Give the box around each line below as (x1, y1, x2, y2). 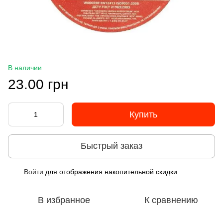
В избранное (37, 195, 90, 205)
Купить (129, 109, 157, 119)
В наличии (8, 63, 42, 72)
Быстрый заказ (81, 141, 142, 151)
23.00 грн (8, 76, 68, 92)
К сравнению (144, 195, 198, 205)
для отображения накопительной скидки (43, 167, 177, 176)
